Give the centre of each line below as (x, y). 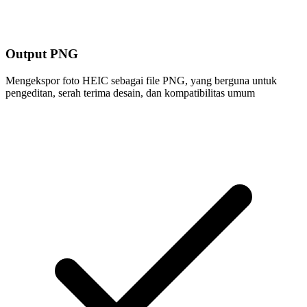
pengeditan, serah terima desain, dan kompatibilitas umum (130, 93)
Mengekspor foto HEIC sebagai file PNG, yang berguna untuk (141, 80)
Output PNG (42, 53)
